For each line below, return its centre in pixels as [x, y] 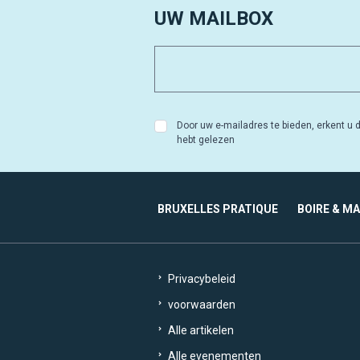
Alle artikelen [200, 331]
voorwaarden [200, 305]
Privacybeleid [200, 279]
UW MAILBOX [214, 19]
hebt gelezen [206, 140]
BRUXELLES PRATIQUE [218, 209]
